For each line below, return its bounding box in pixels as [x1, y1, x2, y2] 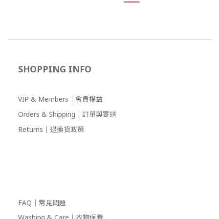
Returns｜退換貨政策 [18, 125, 84, 134]
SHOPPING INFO [18, 63, 91, 75]
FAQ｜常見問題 [18, 198, 66, 207]
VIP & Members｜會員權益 [18, 94, 103, 104]
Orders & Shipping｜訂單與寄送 [18, 109, 116, 119]
